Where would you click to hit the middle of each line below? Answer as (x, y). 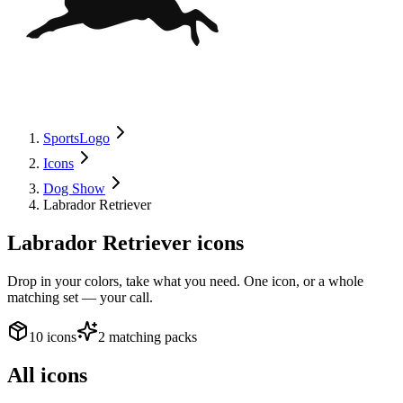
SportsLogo (76, 138)
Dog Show (74, 188)
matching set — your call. (80, 297)
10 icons (53, 336)
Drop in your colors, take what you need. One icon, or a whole (185, 281)
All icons (47, 375)
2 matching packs (148, 336)
